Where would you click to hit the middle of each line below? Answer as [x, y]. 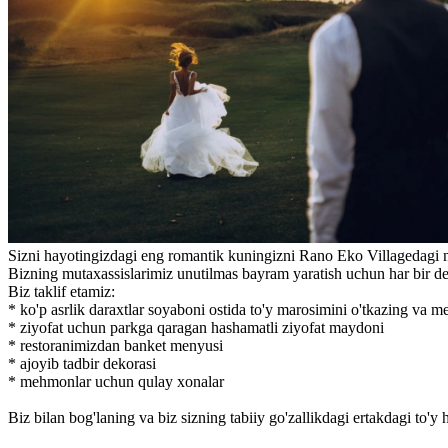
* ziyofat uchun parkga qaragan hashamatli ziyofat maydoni [196, 327]
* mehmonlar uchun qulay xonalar [116, 381]
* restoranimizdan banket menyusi [115, 345]
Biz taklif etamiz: [61, 291]
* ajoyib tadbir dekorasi [82, 363]
